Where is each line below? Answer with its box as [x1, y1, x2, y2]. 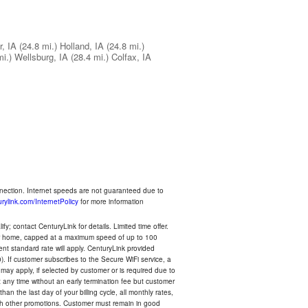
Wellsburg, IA [14, 50, 68, 63]
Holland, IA [60, 39, 104, 52]
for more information [78, 197, 144, 206]
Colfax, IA [111, 50, 151, 63]
